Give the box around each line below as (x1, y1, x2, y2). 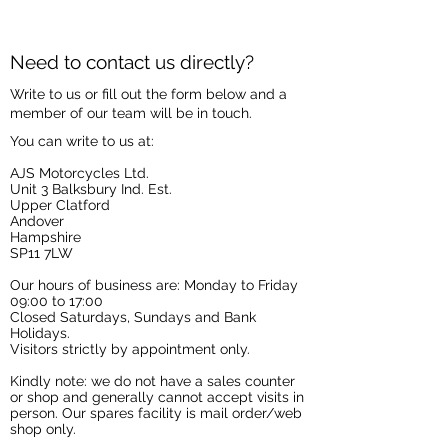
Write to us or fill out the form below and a (10, 86, 287, 102)
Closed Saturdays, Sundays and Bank (10, 309, 256, 325)
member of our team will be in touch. (10, 105, 256, 121)
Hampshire (10, 229, 81, 245)
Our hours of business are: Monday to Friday (10, 277, 298, 293)
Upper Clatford (10, 197, 110, 213)
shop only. (10, 421, 76, 437)
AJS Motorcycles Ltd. (10, 165, 149, 181)
